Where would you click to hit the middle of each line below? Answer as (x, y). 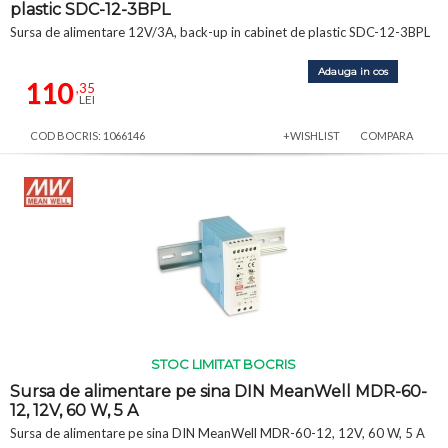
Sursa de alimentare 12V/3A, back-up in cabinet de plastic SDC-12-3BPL (220, 31)
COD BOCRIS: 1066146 (87, 135)
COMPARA (386, 135)
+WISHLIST (311, 135)
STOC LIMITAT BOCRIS (224, 363)
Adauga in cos (353, 71)
